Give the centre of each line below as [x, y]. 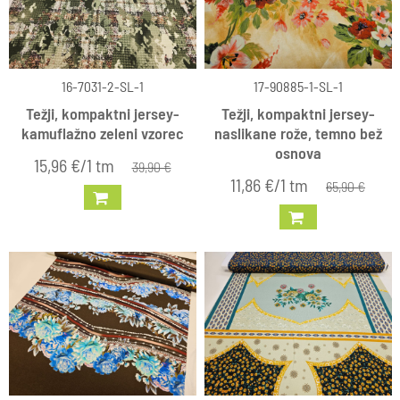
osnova [298, 152]
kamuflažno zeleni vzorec [102, 133]
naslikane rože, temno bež [298, 133]
